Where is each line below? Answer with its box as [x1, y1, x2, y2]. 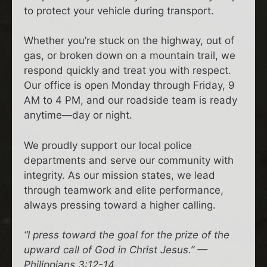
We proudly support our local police [24, 139, 192, 151]
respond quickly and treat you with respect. [24, 64, 231, 77]
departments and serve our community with [24, 154, 234, 166]
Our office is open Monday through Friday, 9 [24, 79, 235, 92]
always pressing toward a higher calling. [24, 198, 216, 211]
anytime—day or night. [24, 109, 132, 122]
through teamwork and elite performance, [24, 184, 223, 196]
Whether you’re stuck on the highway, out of [24, 35, 234, 47]
